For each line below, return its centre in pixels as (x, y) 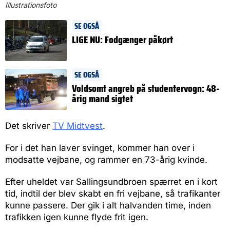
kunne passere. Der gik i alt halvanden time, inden (108, 206)
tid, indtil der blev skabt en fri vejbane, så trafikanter (113, 194)
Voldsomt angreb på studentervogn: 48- (146, 89)
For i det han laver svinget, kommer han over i (100, 148)
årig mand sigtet (102, 99)
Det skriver (29, 126)
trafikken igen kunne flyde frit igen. (77, 217)
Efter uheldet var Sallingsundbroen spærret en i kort (111, 182)
